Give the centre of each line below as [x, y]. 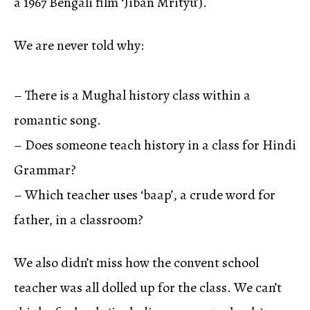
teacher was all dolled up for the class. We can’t [148, 288]
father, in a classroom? [79, 220]
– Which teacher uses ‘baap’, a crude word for [145, 195]
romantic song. [57, 120]
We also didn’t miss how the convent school [136, 263]
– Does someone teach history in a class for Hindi [155, 145]
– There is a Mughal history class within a [132, 95]
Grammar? [45, 170]
